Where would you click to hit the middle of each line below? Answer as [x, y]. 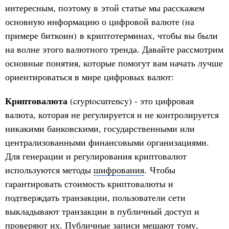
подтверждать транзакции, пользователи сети [95, 198]
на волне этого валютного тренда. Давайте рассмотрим [114, 49]
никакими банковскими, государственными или [100, 129]
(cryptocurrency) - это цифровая [131, 101]
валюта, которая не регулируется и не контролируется [112, 115]
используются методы [49, 170]
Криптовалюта [36, 101]
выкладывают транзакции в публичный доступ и [102, 211]
